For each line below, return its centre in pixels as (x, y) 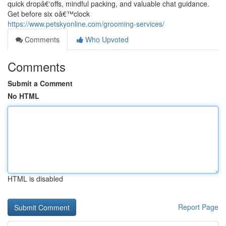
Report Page (198, 207)
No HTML (23, 96)
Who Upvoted (106, 39)
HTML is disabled (35, 179)
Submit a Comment (40, 83)
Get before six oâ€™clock (49, 14)
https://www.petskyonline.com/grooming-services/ (86, 24)
